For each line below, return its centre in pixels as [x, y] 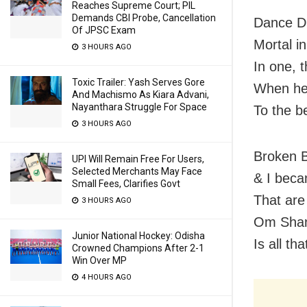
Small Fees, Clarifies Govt [126, 184]
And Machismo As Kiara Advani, [140, 95]
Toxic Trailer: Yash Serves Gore [138, 82]
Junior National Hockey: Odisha [138, 236]
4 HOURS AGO [106, 277]
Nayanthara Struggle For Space [139, 107]
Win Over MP [99, 260]
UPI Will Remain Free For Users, [138, 159]
